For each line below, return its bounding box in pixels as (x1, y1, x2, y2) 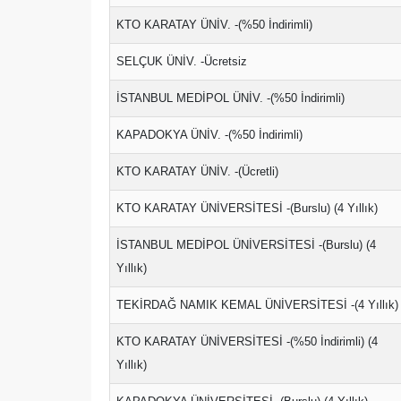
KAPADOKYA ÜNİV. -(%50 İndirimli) (116, 128, 303, 141)
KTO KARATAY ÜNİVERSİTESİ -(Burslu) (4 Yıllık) (116, 201, 378, 215)
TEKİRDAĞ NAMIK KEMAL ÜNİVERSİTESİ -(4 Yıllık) (116, 298, 398, 311)
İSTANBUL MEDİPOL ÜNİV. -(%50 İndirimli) (116, 91, 345, 105)
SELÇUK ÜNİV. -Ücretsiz (116, 55, 247, 68)
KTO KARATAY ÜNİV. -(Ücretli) (116, 165, 278, 178)
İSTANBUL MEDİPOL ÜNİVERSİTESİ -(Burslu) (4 (116, 238, 376, 252)
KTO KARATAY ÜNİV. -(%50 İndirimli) (116, 18, 312, 31)
